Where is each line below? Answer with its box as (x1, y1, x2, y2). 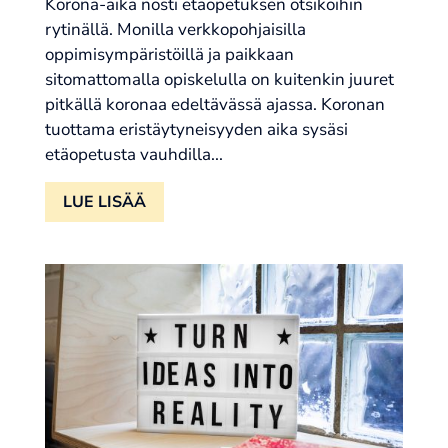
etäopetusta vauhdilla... (44, 142, 223, 166)
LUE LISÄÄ (62, 190, 146, 213)
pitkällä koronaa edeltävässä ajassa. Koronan (44, 92, 385, 116)
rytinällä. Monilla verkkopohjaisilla (44, 17, 306, 41)
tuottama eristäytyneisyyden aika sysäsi (44, 117, 348, 141)
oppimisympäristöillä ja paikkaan (44, 42, 294, 66)
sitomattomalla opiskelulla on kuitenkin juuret (44, 67, 394, 91)
